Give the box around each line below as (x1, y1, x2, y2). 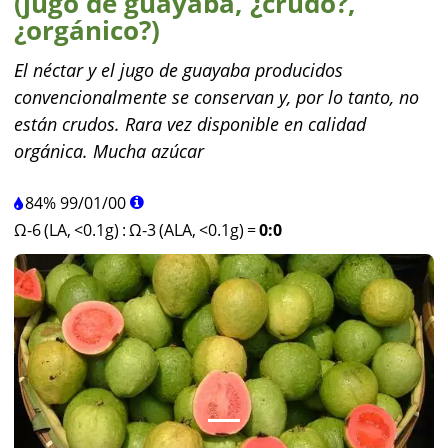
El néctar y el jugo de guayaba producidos (14, 58, 343, 82)
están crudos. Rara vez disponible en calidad (14, 112, 366, 136)
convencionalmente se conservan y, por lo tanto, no (14, 85, 419, 109)
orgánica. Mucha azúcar (14, 139, 204, 163)
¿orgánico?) (14, 12, 160, 48)
